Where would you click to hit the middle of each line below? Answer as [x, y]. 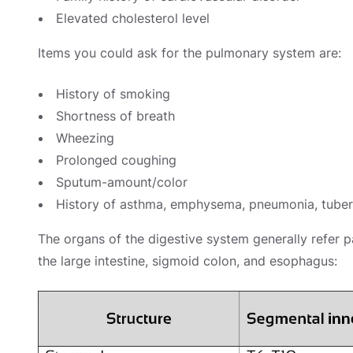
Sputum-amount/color [122, 182]
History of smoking [113, 94]
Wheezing [85, 138]
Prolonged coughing [116, 160]
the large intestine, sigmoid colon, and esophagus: [188, 261]
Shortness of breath [115, 116]
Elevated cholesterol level [133, 19]
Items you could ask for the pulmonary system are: [190, 53]
